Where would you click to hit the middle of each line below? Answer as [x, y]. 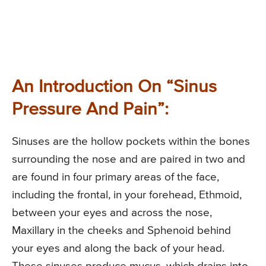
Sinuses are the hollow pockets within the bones [131, 142]
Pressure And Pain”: [90, 110]
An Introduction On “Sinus [114, 88]
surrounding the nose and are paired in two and [129, 160]
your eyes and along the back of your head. [118, 249]
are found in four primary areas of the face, [115, 178]
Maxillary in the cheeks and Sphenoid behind [121, 231]
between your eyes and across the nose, [112, 213]
